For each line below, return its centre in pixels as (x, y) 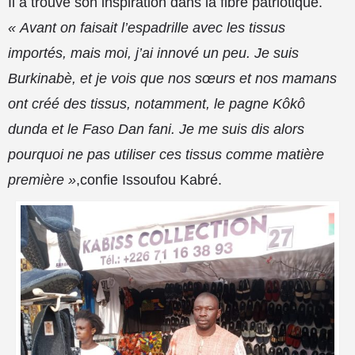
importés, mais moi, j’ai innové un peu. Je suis (153, 53)
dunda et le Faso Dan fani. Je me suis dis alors (156, 129)
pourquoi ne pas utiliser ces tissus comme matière (166, 155)
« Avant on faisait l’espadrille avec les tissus (147, 28)
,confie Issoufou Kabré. (149, 180)
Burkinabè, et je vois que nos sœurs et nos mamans (172, 78)
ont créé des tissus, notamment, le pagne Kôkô (157, 104)
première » (42, 180)
